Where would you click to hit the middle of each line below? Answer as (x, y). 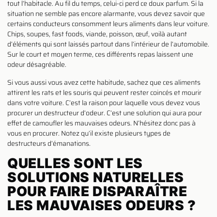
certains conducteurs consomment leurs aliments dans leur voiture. (108, 23)
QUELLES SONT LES (75, 163)
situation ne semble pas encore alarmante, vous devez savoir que (106, 13)
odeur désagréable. (37, 64)
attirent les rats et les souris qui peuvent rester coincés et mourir (104, 92)
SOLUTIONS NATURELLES (96, 177)
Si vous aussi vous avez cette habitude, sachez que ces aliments (104, 82)
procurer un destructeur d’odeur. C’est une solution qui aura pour (105, 113)
